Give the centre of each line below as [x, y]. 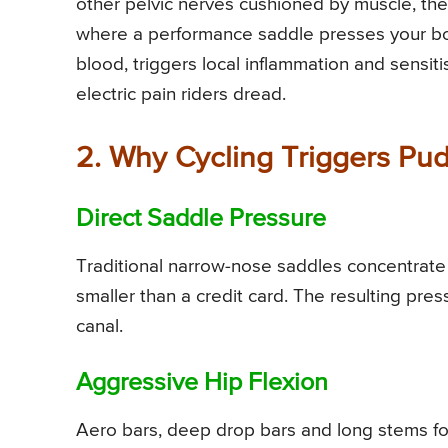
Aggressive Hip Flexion [202, 383]
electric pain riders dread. [181, 94]
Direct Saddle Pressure [201, 219]
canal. [99, 326]
